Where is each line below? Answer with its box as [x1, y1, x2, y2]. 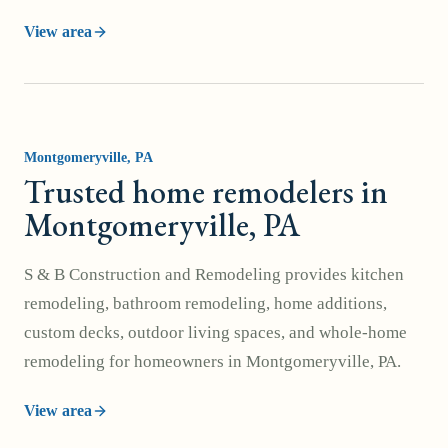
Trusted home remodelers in [24, 171, 388, 213]
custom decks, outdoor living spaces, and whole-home [24, 323, 407, 342]
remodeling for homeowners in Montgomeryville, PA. [24, 352, 401, 371]
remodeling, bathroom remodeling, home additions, [24, 294, 387, 313]
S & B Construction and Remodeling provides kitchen [24, 265, 404, 284]
